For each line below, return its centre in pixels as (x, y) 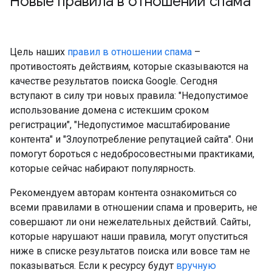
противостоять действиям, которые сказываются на (129, 66)
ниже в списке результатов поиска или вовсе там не (130, 251)
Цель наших (39, 52)
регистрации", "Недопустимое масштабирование (120, 125)
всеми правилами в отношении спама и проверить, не (134, 207)
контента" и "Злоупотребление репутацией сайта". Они (131, 139)
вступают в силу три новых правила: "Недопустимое (129, 96)
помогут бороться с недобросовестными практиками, (132, 154)
